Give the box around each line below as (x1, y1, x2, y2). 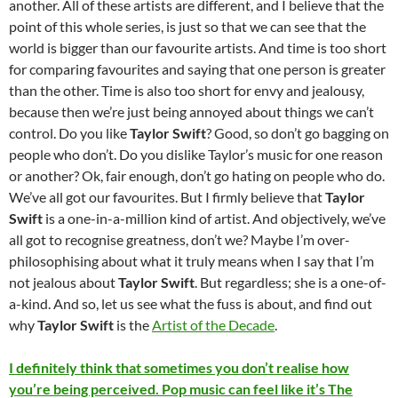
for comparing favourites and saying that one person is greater (9, 60, 386, 78)
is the (114, 316, 152, 334)
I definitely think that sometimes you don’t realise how (9, 359, 349, 377)
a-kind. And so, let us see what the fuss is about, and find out (9, 295, 372, 313)
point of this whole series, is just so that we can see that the (9, 18, 366, 36)
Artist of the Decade (152, 316, 275, 334)
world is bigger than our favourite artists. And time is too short (9, 39, 386, 57)
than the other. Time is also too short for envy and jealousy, (9, 82, 364, 99)
